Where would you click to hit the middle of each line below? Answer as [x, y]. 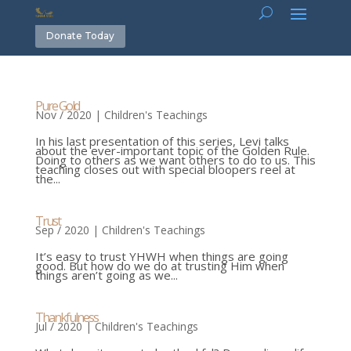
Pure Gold [57, 106]
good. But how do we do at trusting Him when [159, 266]
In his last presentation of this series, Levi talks [162, 141]
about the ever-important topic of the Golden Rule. [172, 151]
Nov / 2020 [63, 115]
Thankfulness [66, 318]
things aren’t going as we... [106, 275]
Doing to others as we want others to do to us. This [175, 160]
